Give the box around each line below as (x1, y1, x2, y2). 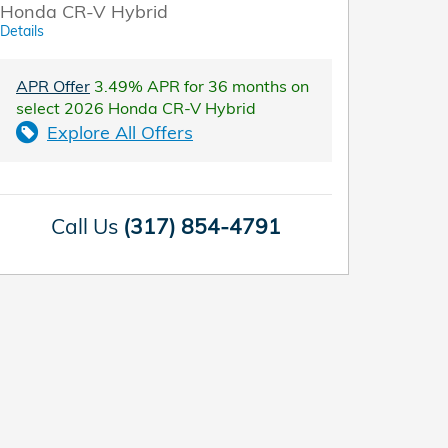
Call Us (51, 212, 118, 239)
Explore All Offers (47, 120, 193, 144)
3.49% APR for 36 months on (90, 75, 309, 96)
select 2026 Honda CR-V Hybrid (16, 97, 257, 118)
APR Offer (16, 75, 90, 96)
